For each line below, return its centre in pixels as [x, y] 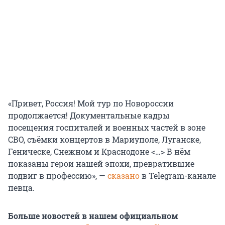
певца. [21, 188]
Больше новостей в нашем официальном [93, 216]
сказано [124, 176]
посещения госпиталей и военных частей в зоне [107, 128]
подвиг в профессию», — [58, 176]
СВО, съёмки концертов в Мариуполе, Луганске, [104, 140]
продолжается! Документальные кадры [89, 116]
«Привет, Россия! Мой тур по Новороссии [91, 103]
